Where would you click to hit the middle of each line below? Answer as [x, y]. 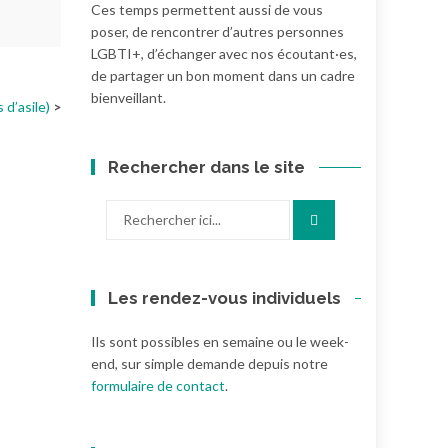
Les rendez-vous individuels [225, 298]
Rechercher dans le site [207, 167]
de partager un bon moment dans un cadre [223, 75]
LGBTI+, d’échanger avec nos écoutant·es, [224, 53]
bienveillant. [128, 97]
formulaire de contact [158, 385]
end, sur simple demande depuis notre [209, 363]
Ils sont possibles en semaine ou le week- [220, 341]
